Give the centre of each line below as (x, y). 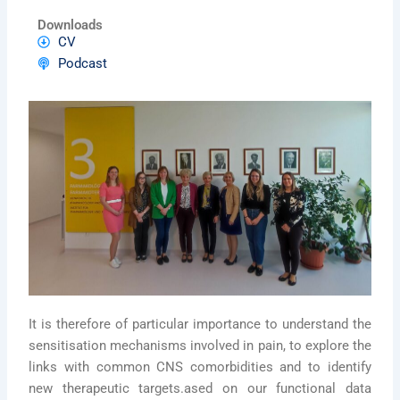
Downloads (71, 25)
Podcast (82, 63)
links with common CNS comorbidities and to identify (200, 367)
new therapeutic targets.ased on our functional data (200, 389)
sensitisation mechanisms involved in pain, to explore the (200, 346)
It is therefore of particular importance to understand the (200, 325)
